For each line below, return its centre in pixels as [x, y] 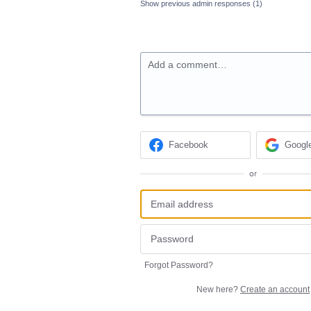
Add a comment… [187, 65]
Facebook [189, 145]
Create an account [275, 289]
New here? [218, 289]
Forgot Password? [179, 265]
